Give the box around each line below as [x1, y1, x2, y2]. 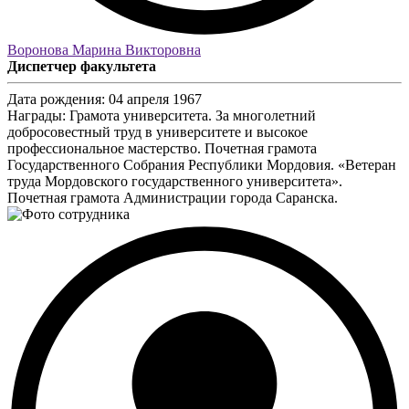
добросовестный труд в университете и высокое [7, 123, 308, 140]
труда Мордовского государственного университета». [7, 173, 342, 189]
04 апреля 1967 [109, 90, 202, 107]
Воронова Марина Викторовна [7, 41, 201, 58]
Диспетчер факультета [7, 58, 156, 74]
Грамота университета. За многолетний [69, 107, 316, 123]
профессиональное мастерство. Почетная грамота [7, 140, 317, 156]
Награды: [7, 107, 66, 123]
